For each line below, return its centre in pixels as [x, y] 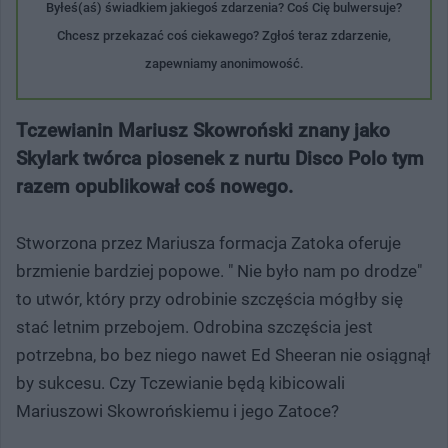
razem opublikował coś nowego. [154, 186]
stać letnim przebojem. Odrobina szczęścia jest [194, 326]
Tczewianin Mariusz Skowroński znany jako [203, 130]
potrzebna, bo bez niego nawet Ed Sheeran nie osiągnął [223, 354]
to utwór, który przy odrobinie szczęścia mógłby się [209, 298]
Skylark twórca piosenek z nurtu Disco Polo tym [220, 158]
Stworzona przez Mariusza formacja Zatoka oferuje [208, 242]
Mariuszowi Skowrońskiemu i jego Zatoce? [177, 410]
